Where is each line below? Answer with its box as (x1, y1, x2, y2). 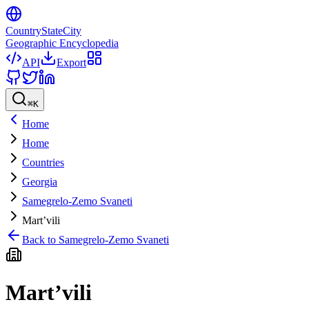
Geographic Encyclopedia (6, 37, 119, 49)
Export (57, 57, 86, 68)
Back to (22, 234, 59, 246)
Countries (22, 157, 64, 168)
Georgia (22, 176, 57, 188)
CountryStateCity (6, 25, 81, 37)
